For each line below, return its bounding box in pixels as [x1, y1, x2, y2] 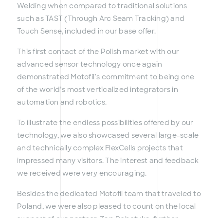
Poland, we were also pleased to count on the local [17, 202, 196, 211]
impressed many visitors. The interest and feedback [17, 156, 199, 165]
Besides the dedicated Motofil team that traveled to [17, 189, 201, 199]
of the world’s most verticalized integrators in [17, 85, 178, 94]
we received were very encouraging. [17, 169, 147, 178]
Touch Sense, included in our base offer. [17, 27, 156, 36]
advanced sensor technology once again [17, 60, 163, 69]
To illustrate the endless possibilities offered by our [17, 118, 194, 127]
